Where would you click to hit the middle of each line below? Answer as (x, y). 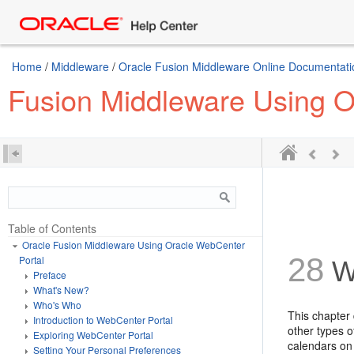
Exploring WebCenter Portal (93, 335)
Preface (50, 275)
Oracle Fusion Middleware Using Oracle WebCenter (134, 245)
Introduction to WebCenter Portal (103, 320)
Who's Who (57, 305)
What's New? (61, 290)
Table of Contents (52, 228)
